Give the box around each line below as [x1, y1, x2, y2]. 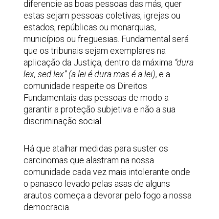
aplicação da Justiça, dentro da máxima [23, 57, 175, 67]
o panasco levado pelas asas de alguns [23, 178, 170, 189]
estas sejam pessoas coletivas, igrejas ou [23, 10, 180, 21]
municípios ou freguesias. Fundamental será [23, 34, 189, 44]
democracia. [23, 202, 70, 212]
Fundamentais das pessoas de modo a [23, 92, 169, 103]
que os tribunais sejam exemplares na [23, 45, 166, 56]
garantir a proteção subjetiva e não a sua [23, 104, 175, 114]
